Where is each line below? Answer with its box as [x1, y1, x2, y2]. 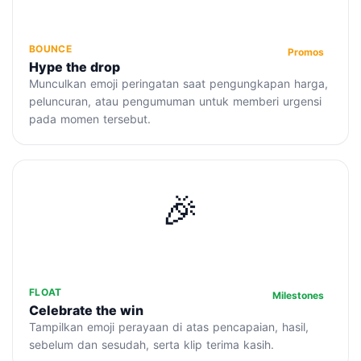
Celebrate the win [29, 302, 143, 319]
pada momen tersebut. [29, 112, 151, 127]
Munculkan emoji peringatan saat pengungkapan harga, [29, 77, 328, 91]
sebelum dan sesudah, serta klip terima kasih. [29, 338, 274, 352]
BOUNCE [29, 43, 72, 56]
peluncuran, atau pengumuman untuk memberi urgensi [29, 94, 322, 109]
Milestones [272, 289, 324, 302]
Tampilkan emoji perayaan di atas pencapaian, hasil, [29, 320, 309, 334]
